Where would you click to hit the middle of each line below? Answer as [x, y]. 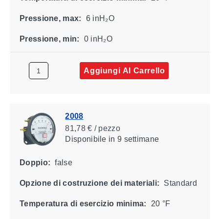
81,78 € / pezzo [92, 128]
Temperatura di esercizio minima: [83, 203]
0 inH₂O [97, 39]
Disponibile [86, 139]
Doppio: [35, 162]
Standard [179, 183]
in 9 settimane [132, 139]
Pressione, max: [50, 18]
